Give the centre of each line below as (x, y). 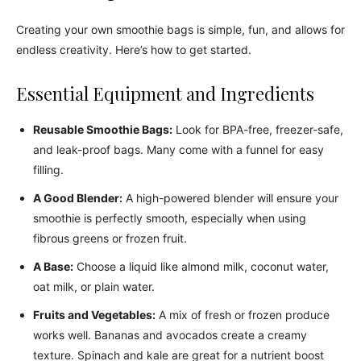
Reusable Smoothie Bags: (103, 129)
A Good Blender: (78, 198)
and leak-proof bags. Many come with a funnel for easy (178, 149)
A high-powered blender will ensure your (230, 198)
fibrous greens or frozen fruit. (110, 238)
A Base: (53, 266)
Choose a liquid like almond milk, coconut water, (201, 266)
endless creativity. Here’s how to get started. (134, 50)
